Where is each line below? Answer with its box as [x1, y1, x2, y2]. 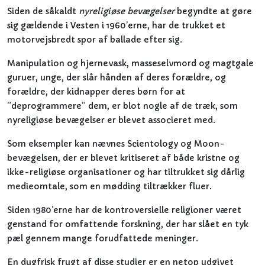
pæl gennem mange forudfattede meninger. [7, 233, 198, 244]
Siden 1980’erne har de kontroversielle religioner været [7, 205, 241, 215]
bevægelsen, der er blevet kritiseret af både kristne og [7, 153, 240, 163]
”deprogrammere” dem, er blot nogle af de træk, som [7, 101, 238, 111]
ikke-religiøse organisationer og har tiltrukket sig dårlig [7, 167, 245, 177]
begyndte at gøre [174, 6, 252, 17]
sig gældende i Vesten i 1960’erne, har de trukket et [7, 20, 225, 31]
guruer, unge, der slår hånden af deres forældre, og [7, 72, 226, 83]
